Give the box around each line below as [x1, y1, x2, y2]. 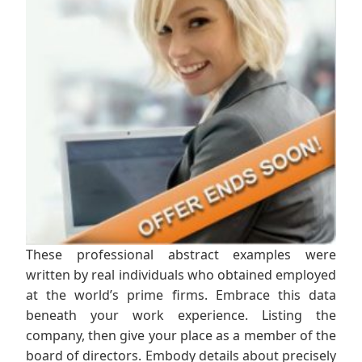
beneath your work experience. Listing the [26, 306, 336, 325]
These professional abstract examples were [26, 246, 336, 264]
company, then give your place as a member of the [26, 326, 336, 345]
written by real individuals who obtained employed [26, 266, 336, 284]
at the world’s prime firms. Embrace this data [26, 286, 336, 305]
